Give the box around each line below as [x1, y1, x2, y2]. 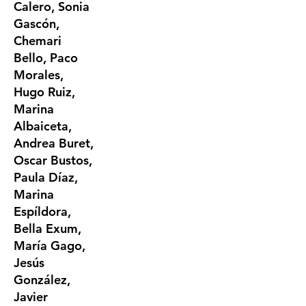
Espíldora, [14, 204, 71, 219]
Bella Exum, [14, 221, 81, 236]
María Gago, [14, 238, 85, 253]
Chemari [14, 33, 61, 48]
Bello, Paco [14, 50, 78, 66]
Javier [14, 289, 48, 305]
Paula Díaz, [14, 169, 78, 185]
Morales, [14, 67, 64, 83]
